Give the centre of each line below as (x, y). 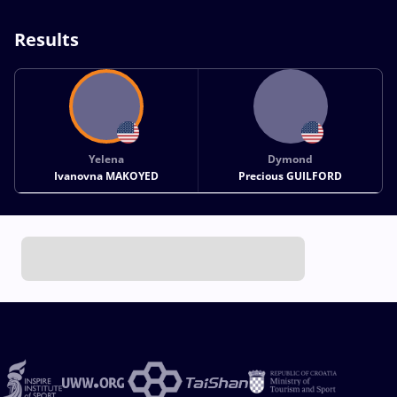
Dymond (291, 159)
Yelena (107, 159)
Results (47, 39)
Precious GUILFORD (291, 175)
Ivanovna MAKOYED (107, 175)
